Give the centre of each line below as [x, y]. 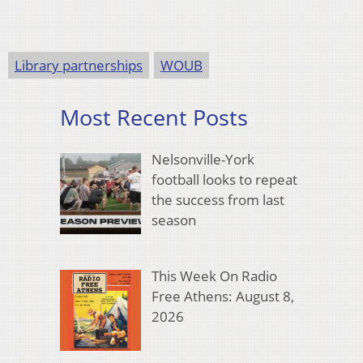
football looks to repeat [224, 180]
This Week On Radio [214, 275]
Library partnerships [79, 65]
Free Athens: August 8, [222, 296]
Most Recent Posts [154, 117]
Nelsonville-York [203, 160]
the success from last [218, 200]
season [173, 220]
